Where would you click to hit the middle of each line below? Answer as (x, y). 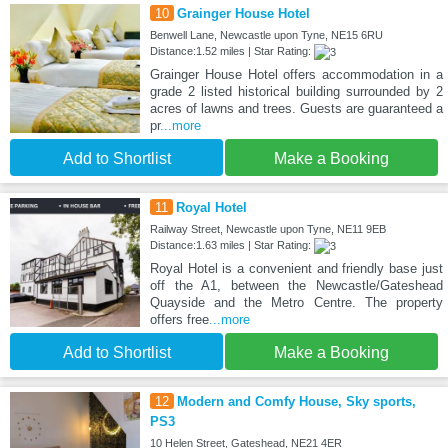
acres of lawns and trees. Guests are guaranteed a (296, 108)
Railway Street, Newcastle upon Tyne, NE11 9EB (267, 228)
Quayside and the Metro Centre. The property (296, 302)
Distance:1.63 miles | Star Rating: (231, 244)
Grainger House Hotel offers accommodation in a (296, 74)
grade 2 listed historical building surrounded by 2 (296, 91)
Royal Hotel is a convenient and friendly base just (296, 268)
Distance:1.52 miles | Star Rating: (231, 50)
